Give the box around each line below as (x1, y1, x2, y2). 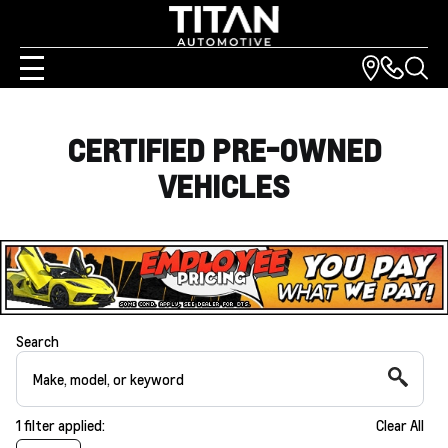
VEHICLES (158, 167, 290, 205)
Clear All (376, 415, 424, 434)
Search (16, 331, 59, 350)
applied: (55, 415, 105, 434)
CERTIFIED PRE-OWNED (66, 131, 382, 169)
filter (24, 415, 55, 434)
